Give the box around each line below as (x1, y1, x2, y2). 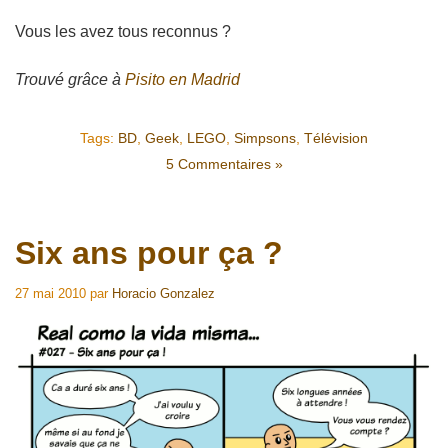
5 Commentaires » (165, 155, 283, 172)
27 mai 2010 (15, 285, 86, 301)
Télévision (304, 129, 368, 146)
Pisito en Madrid (125, 70, 240, 88)
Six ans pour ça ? (15, 234, 283, 271)
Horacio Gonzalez (112, 285, 215, 301)
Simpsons (234, 129, 296, 146)
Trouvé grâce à (15, 70, 125, 88)
